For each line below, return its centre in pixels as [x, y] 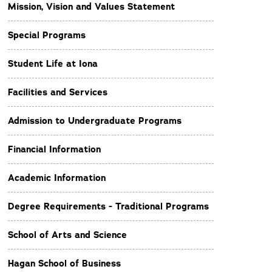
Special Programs [47, 35]
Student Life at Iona [53, 64]
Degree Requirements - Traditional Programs [108, 206]
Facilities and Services [58, 92]
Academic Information [57, 178]
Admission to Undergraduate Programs [95, 121]
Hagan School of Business [64, 263]
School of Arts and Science [67, 235]
